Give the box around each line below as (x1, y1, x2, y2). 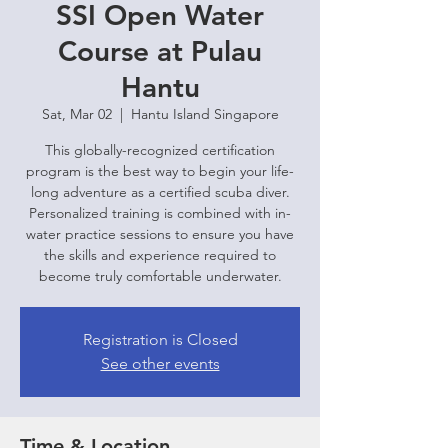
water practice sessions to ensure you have (26, 225, 294, 243)
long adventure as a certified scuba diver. (30, 183, 290, 201)
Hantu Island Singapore (130, 105, 279, 123)
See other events (100, 354, 220, 373)
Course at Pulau (58, 34, 262, 68)
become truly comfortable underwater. (38, 267, 282, 285)
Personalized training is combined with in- (29, 204, 291, 222)
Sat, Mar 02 (41, 105, 112, 123)
